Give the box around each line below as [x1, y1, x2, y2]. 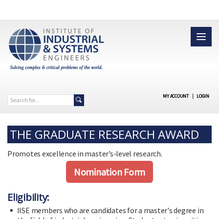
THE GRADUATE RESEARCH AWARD [10, 126, 199, 142]
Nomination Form [73, 165, 146, 178]
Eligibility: [7, 190, 50, 204]
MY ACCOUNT [163, 92, 189, 99]
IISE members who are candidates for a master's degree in [17, 205, 204, 215]
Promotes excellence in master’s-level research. [7, 148, 162, 158]
